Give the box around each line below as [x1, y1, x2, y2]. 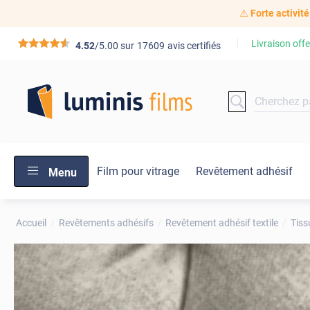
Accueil [16, 217, 47, 228]
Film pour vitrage [97, 165, 179, 179]
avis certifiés [167, 40, 221, 52]
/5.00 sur [95, 40, 135, 52]
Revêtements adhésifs [58, 217, 154, 228]
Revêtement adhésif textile [165, 217, 279, 228]
